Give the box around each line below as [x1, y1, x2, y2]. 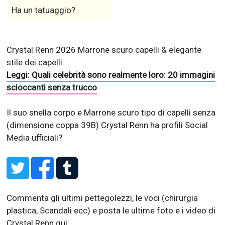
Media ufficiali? [7, 133, 63, 143]
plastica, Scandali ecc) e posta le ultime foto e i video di [7, 205, 216, 216]
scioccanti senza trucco [7, 82, 97, 93]
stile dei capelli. [7, 57, 65, 68]
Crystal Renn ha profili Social [101, 120, 208, 131]
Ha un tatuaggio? [11, 5, 75, 16]
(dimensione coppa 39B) [7, 120, 101, 131]
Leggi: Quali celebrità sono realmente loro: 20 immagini [7, 70, 215, 80]
